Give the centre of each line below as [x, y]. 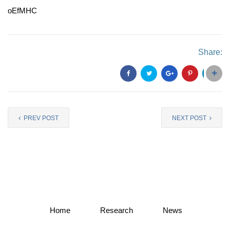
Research [117, 210]
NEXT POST [190, 118]
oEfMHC [22, 11]
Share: [210, 52]
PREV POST [40, 118]
